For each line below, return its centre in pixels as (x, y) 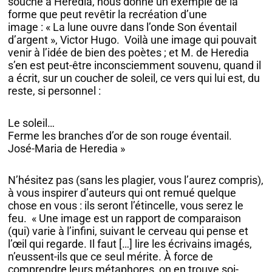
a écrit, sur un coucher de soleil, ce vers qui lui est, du (134, 78)
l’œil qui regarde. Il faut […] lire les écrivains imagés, (130, 244)
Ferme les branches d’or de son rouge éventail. (120, 135)
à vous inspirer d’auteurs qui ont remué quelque (122, 193)
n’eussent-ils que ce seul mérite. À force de (111, 257)
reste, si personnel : (55, 91)
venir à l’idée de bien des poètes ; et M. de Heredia (129, 53)
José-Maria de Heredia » (67, 148)
